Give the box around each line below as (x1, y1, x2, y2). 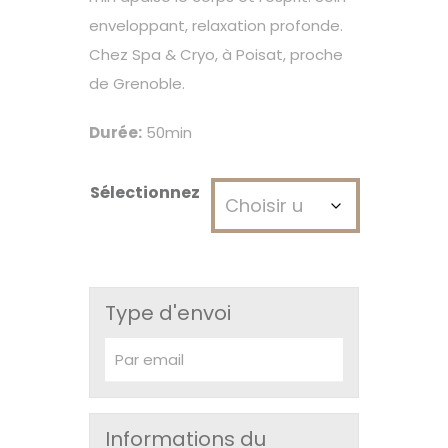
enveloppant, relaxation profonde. (89, 15, 343, 37)
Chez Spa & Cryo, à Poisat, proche (89, 44, 343, 66)
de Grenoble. (89, 73, 185, 95)
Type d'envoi (105, 298, 231, 327)
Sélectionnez (90, 181, 200, 205)
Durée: (89, 122, 142, 144)
